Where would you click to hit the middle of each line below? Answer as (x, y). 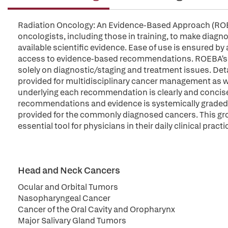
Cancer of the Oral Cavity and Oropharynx (96, 209)
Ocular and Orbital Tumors (68, 187)
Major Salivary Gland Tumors (72, 221)
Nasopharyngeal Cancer (64, 198)
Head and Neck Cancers (69, 170)
